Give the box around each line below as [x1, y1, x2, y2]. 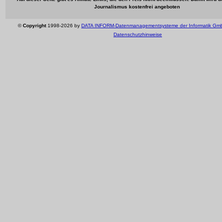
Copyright [23, 23, 46, 28]
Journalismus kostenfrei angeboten [94, 3, 180, 9]
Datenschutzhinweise [113, 32, 162, 37]
